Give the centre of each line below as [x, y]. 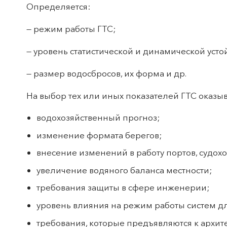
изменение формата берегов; [99, 135]
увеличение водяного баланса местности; [124, 170]
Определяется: [58, 7]
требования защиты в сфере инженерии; [123, 187]
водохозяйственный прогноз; [98, 118]
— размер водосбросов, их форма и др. [106, 73]
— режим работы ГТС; [71, 29]
